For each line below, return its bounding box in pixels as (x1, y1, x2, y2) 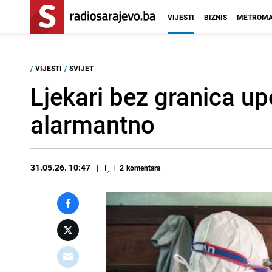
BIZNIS (204, 12, 227, 22)
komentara (126, 163, 160, 172)
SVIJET (69, 63, 93, 73)
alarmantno (30, 108, 155, 141)
